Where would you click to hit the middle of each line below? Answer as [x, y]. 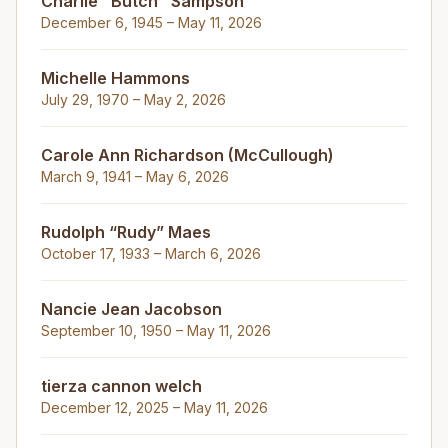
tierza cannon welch [121, 386]
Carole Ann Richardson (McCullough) [187, 155]
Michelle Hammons [115, 78]
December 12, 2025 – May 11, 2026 [154, 407]
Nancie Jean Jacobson [131, 309]
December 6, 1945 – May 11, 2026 [151, 22]
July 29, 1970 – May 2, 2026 [133, 99]
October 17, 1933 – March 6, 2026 [151, 253]
